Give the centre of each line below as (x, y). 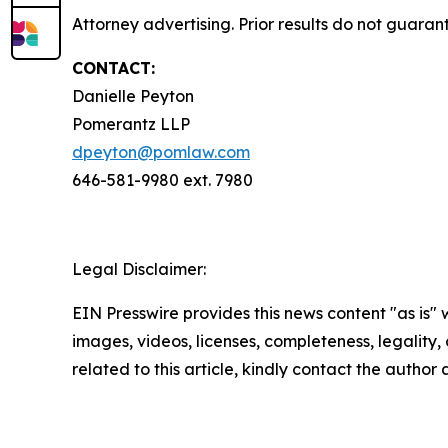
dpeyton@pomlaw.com (161, 152)
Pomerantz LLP (131, 124)
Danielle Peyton (133, 96)
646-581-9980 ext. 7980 (162, 180)
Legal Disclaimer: (139, 269)
